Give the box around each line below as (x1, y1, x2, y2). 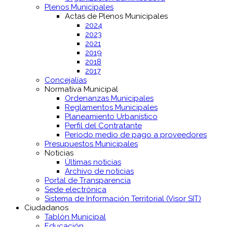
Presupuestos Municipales (45, 139, 138, 149)
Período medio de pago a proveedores (65, 130, 207, 140)
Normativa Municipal (45, 85, 118, 94)
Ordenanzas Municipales (65, 94, 154, 103)
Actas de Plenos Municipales (65, 12, 168, 21)
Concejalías (45, 75, 87, 85)
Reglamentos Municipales (65, 103, 158, 112)
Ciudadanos (24, 203, 68, 213)
